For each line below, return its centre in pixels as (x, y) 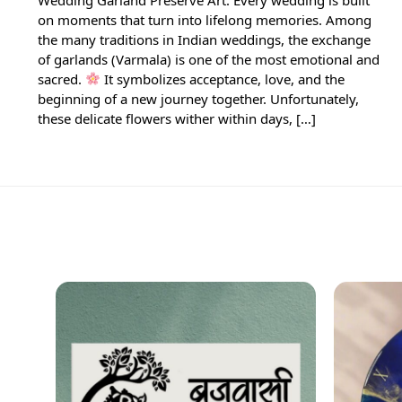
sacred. (61, 79)
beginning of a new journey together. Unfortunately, (198, 98)
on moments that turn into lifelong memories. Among (204, 19)
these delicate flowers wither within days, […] (176, 118)
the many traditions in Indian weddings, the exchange (204, 39)
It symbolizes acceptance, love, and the (222, 79)
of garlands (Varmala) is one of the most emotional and (208, 59)
